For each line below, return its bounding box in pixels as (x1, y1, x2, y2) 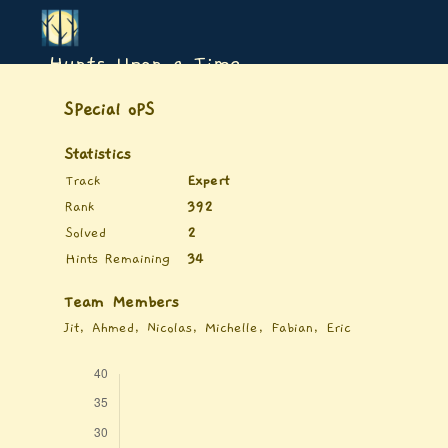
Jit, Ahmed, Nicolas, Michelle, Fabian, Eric (64, 320, 351, 336)
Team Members (64, 293, 179, 311)
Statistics (64, 145, 131, 163)
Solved (65, 225, 106, 241)
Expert (187, 173, 229, 189)
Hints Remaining (65, 251, 170, 267)
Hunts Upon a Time (48, 52, 241, 76)
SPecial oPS (64, 100, 155, 120)
